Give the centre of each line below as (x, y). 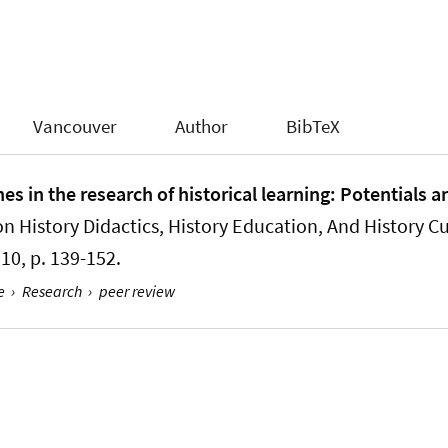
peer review (136, 290)
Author (202, 126)
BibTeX (312, 126)
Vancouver (75, 126)
